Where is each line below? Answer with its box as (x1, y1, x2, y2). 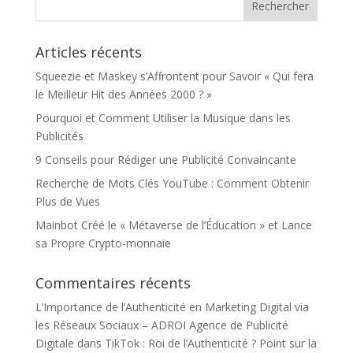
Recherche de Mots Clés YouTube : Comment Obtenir (35, 176, 309, 191)
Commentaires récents (35, 273, 191, 292)
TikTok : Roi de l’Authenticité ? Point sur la (104, 336, 317, 351)
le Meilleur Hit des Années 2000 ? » (35, 87, 212, 102)
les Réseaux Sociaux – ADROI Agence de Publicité (35, 318, 288, 333)
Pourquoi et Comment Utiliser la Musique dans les (35, 110, 291, 125)
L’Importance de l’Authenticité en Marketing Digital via (35, 299, 309, 314)
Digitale (35, 336, 74, 351)
